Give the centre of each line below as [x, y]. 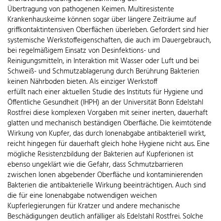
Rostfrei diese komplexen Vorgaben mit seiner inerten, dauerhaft [108, 113]
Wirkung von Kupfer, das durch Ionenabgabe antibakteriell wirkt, [107, 133]
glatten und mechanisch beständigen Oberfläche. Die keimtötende [110, 123]
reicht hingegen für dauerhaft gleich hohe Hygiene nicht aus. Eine [109, 144]
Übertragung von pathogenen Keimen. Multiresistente [91, 9]
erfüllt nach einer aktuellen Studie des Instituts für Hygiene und [105, 92]
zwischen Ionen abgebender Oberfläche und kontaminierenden [105, 175]
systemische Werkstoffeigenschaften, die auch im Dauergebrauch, [109, 40]
